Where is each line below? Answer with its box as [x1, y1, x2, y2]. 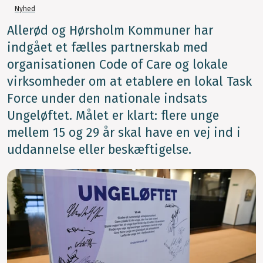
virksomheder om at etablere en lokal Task [7, 74, 252, 90]
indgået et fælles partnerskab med [7, 40, 208, 56]
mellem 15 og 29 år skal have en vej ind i [7, 125, 241, 141]
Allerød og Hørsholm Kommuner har [7, 23, 213, 39]
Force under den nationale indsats [7, 91, 207, 107]
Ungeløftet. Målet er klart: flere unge [7, 108, 219, 124]
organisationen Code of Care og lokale [7, 57, 228, 73]
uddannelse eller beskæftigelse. [7, 142, 191, 158]
